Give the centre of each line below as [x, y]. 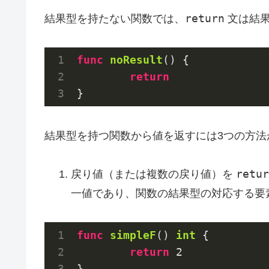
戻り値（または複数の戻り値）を [153, 174]
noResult [136, 60]
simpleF [133, 235]
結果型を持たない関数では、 [115, 18]
